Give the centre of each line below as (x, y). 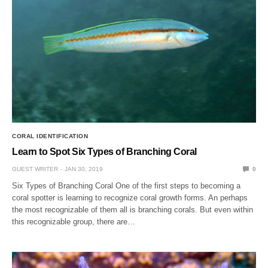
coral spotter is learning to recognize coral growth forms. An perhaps (130, 197)
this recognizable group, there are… (74, 221)
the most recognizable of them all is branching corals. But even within (133, 209)
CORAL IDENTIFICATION (50, 136)
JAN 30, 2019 (84, 169)
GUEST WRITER (35, 169)
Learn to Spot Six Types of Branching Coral (104, 151)
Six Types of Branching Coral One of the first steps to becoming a (127, 185)
